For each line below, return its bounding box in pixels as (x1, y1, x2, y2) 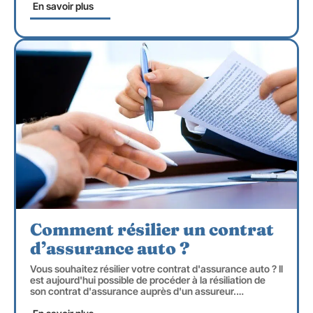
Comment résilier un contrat (30, 219, 274, 240)
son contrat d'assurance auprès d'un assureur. (30, 284, 236, 297)
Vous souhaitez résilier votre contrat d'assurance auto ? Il (30, 262, 283, 275)
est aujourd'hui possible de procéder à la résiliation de (30, 273, 265, 286)
